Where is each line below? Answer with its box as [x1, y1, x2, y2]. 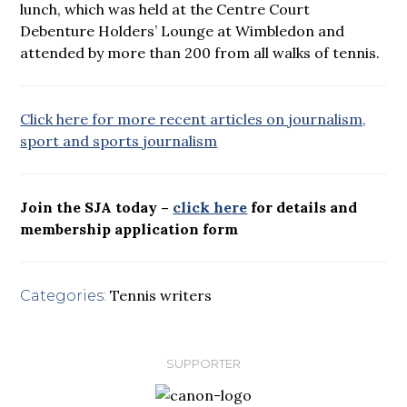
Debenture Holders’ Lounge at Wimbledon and [20, 21, 345, 40]
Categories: [20, 286, 107, 304]
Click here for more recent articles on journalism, [20, 109, 367, 128]
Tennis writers [110, 285, 213, 304]
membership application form [20, 219, 239, 238]
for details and [247, 197, 358, 216]
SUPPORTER [166, 355, 241, 371]
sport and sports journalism [20, 131, 218, 150]
